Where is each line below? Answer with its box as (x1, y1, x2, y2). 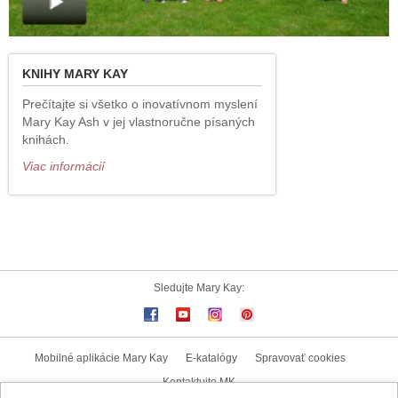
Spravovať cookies (255, 352, 346, 365)
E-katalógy (186, 352, 237, 365)
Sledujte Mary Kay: (154, 282, 244, 295)
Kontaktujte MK (163, 376, 235, 389)
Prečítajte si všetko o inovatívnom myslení (22, 97, 258, 112)
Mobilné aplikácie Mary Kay (35, 352, 168, 365)
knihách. (22, 132, 69, 147)
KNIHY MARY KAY (22, 67, 128, 82)
